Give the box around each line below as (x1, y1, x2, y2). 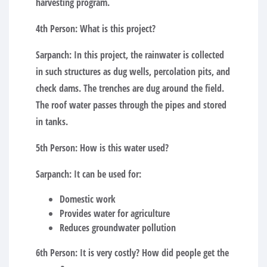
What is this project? (77, 21, 156, 35)
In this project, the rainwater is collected (72, 48, 224, 61)
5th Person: (36, 141, 77, 154)
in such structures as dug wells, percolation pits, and (36, 64, 230, 78)
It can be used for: (72, 167, 141, 181)
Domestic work (60, 192, 116, 206)
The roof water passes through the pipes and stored (36, 98, 226, 111)
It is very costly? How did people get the (77, 246, 229, 259)
